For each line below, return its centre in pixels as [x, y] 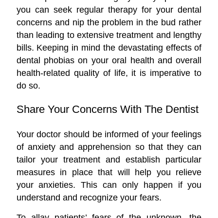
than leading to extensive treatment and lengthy [109, 35]
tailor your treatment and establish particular [109, 159]
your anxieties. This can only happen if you [109, 184]
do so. [28, 85]
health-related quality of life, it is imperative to [109, 73]
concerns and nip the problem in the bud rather [109, 22]
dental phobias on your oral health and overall [109, 60]
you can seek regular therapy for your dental [109, 9]
